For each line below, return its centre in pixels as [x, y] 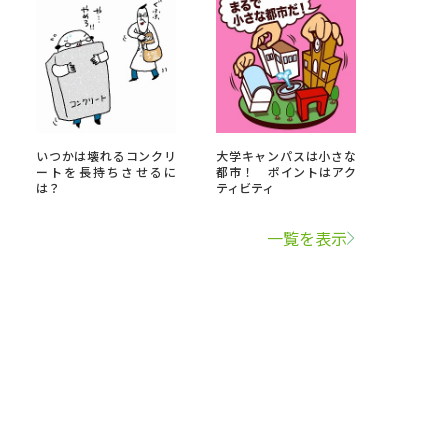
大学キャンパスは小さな [286, 155]
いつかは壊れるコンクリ [106, 155]
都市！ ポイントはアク [286, 171]
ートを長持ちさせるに [106, 171]
